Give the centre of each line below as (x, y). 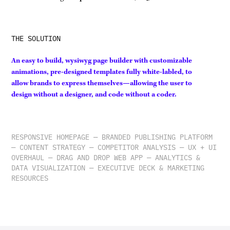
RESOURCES (34, 177)
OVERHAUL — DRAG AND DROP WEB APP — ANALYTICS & (106, 157)
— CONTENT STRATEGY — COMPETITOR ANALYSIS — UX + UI (114, 147)
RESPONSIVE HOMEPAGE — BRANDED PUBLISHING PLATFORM (112, 136)
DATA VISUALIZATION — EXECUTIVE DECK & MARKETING (108, 167)
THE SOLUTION (36, 38)
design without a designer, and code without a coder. (94, 94)
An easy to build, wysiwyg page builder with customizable (102, 61)
